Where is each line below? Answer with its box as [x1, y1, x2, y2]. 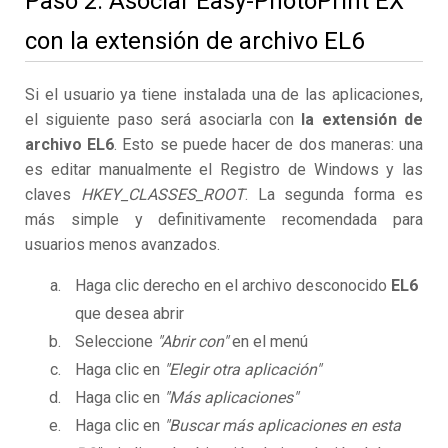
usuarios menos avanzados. [25, 235, 220, 255]
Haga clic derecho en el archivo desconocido [75, 276, 391, 296]
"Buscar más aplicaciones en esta [164, 416, 401, 436]
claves [25, 185, 81, 205]
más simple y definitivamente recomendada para [25, 210, 423, 230]
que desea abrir [75, 304, 184, 324]
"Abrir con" [157, 332, 228, 352]
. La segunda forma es [244, 185, 424, 205]
